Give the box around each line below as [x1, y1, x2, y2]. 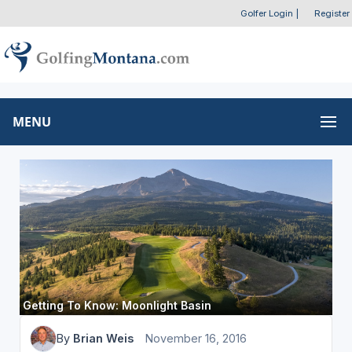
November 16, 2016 [145, 331, 247, 345]
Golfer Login [240, 8, 293, 19]
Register [314, 8, 350, 19]
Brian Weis [72, 331, 134, 345]
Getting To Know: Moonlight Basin [22, 298, 211, 312]
